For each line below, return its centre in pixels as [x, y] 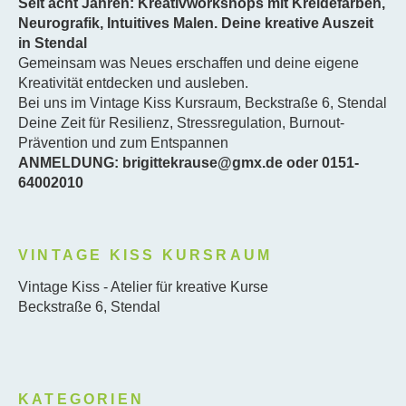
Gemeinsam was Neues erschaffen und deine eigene [188, 63]
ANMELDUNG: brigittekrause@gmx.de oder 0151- [188, 162]
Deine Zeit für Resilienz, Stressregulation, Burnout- [181, 122]
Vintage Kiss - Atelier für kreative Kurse [143, 286]
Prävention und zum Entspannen [123, 142]
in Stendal [53, 43]
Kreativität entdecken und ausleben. [133, 82]
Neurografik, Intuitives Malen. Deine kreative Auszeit [196, 23]
